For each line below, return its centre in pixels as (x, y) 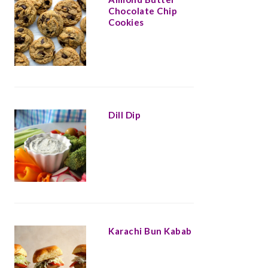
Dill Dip (124, 115)
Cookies (126, 22)
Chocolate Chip (143, 10)
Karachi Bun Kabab (150, 231)
